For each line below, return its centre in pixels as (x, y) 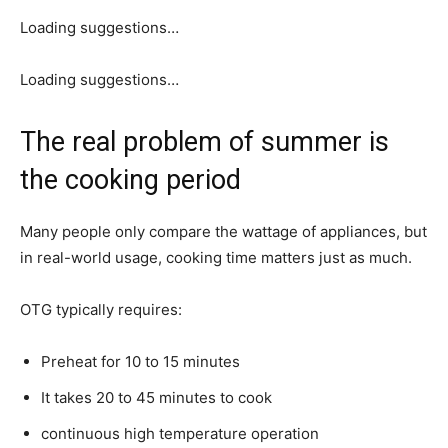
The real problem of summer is (204, 141)
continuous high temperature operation (180, 433)
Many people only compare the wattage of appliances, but (223, 231)
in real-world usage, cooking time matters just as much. (216, 257)
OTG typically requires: (101, 309)
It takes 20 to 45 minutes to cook (156, 397)
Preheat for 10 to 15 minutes (140, 361)
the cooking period (130, 179)
